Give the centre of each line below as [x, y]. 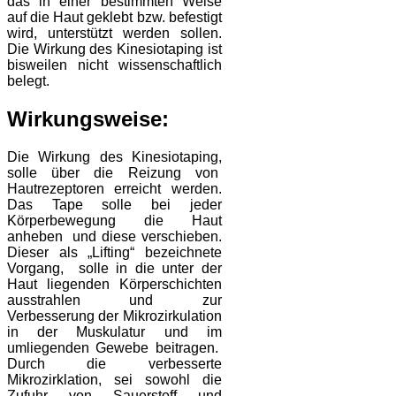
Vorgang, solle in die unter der [114, 268]
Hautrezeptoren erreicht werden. [114, 188]
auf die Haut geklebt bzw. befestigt [114, 17]
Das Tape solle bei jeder [114, 204]
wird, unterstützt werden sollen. [114, 33]
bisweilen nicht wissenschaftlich [114, 65]
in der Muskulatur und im [114, 331]
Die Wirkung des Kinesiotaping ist [114, 49]
